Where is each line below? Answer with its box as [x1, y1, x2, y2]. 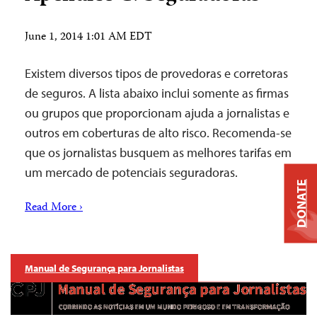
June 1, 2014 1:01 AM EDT [25, 28, 152, 47]
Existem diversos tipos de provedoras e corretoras [25, 65, 288, 81]
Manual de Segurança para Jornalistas [25, 262, 184, 275]
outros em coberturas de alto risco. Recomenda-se [25, 125, 292, 141]
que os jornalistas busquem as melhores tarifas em [25, 144, 292, 161]
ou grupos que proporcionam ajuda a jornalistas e [25, 105, 289, 121]
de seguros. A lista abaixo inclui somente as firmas [25, 85, 289, 101]
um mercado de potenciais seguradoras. [25, 164, 238, 180]
